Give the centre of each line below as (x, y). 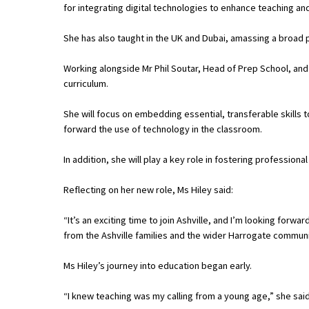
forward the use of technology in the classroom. (163, 129)
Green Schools (54, 272)
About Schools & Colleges (96, 50)
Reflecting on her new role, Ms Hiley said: (148, 190)
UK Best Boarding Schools (78, 184)
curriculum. (86, 84)
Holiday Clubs (52, 108)
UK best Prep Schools (69, 159)
